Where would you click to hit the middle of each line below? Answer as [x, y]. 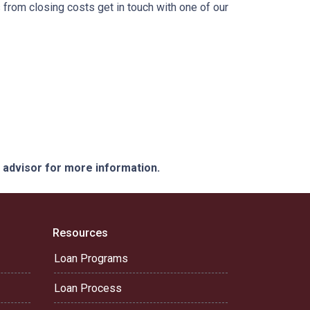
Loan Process [88, 288]
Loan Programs [91, 258]
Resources [80, 233]
